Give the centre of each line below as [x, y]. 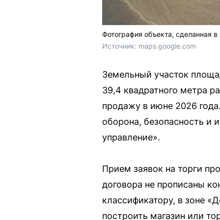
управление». [131, 137]
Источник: [120, 46]
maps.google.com [167, 46]
